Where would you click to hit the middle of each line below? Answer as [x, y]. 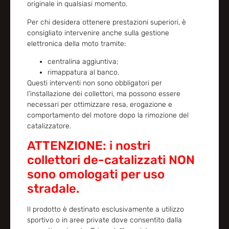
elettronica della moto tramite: [76, 43]
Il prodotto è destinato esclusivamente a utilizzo [105, 210]
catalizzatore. [49, 126]
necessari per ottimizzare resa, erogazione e [99, 104]
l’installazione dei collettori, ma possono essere [104, 94]
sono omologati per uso [96, 175]
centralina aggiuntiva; [83, 61]
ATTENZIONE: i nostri [88, 146]
